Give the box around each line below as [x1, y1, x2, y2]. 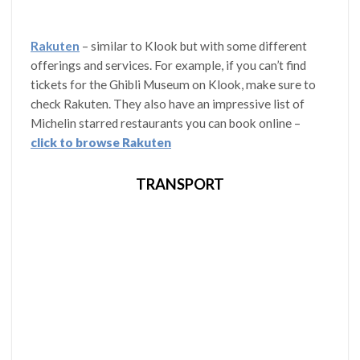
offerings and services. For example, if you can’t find [31, 57, 307, 72]
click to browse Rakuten [31, 134, 172, 149]
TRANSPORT [136, 175, 224, 194]
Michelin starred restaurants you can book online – [31, 115, 301, 130]
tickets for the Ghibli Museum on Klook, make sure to [31, 76, 317, 92]
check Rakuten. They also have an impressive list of [31, 96, 305, 111]
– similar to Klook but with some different [82, 38, 308, 53]
